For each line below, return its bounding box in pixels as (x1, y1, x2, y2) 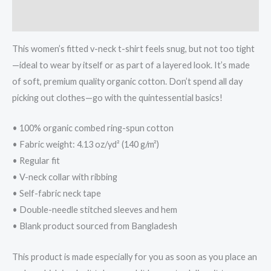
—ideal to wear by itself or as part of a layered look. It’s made (12, 60, 250, 70)
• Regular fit (12, 155, 60, 166)
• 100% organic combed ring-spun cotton (12, 123, 174, 134)
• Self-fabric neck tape (12, 188, 101, 199)
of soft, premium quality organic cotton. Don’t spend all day (12, 76, 243, 87)
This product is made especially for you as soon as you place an (12, 251, 257, 262)
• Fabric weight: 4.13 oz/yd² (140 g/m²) (12, 139, 159, 150)
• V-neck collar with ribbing (12, 172, 117, 183)
